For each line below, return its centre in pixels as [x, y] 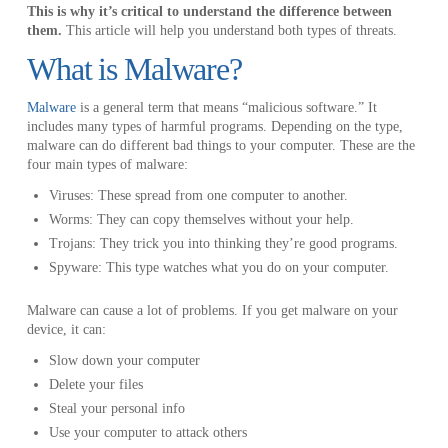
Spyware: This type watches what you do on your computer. [219, 268]
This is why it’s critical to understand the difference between [209, 12]
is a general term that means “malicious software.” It [228, 108]
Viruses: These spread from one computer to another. [199, 196]
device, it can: [68, 329]
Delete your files [96, 384]
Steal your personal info [117, 408]
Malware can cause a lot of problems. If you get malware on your [212, 310]
